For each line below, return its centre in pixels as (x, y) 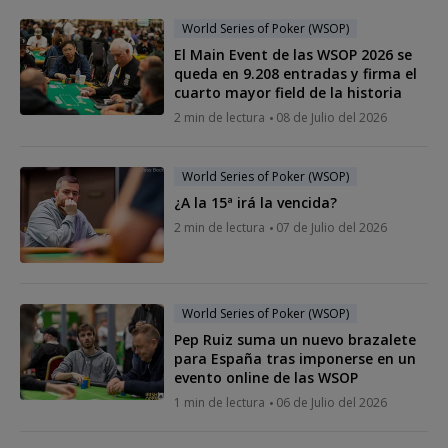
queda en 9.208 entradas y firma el (295, 73)
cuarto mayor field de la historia (288, 92)
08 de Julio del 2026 (331, 117)
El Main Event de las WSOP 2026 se (293, 54)
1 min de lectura (219, 402)
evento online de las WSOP (266, 377)
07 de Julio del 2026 (331, 227)
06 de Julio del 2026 (331, 402)
